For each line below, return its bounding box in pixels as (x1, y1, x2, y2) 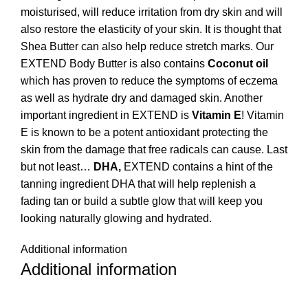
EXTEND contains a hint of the (121, 161, 273, 173)
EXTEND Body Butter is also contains (21, 58, 208, 70)
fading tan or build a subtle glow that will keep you (21, 195, 263, 208)
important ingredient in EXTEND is (21, 109, 192, 122)
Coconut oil (208, 58, 268, 70)
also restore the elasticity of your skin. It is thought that (21, 23, 281, 36)
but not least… (21, 161, 93, 173)
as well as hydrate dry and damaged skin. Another (21, 92, 263, 104)
